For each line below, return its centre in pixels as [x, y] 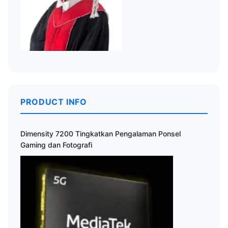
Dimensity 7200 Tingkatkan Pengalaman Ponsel [101, 134]
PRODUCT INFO [54, 102]
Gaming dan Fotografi [56, 145]
